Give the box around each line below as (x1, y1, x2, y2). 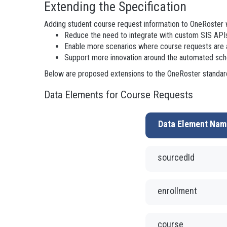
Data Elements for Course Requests (44, 88, 193, 101)
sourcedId (158, 152, 195, 163)
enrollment (158, 185, 197, 196)
